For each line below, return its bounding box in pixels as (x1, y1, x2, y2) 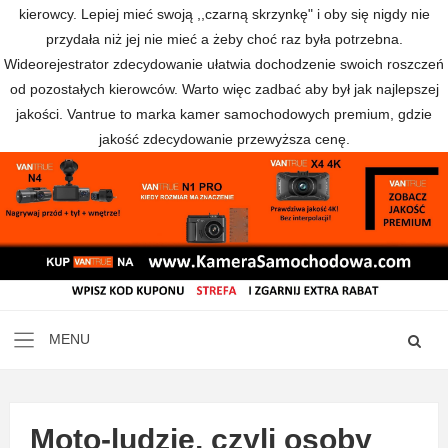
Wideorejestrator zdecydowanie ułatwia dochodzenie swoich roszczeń (4, 56, 444, 72)
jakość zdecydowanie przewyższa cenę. (98, 131, 350, 147)
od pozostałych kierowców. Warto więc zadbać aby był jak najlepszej (9, 81, 439, 97)
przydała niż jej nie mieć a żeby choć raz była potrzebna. (45, 31, 403, 47)
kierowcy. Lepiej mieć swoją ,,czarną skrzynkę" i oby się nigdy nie (18, 6, 430, 22)
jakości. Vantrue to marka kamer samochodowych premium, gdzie (16, 106, 432, 122)
